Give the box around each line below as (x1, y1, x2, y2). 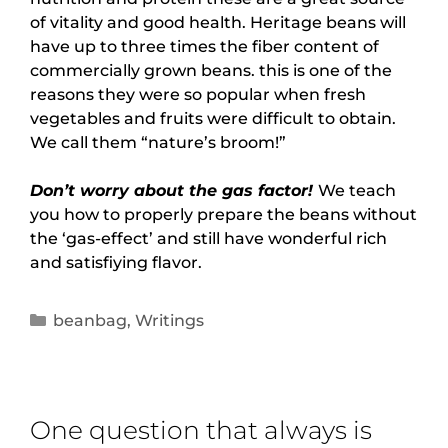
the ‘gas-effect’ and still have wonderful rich (30, 229, 387, 248)
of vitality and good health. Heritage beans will (30, 13, 406, 32)
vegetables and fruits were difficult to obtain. (30, 109, 396, 128)
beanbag (52, 311, 127, 330)
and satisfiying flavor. (30, 253, 202, 272)
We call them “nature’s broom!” (30, 133, 286, 152)
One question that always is (30, 415, 372, 445)
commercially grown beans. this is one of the (30, 61, 392, 80)
